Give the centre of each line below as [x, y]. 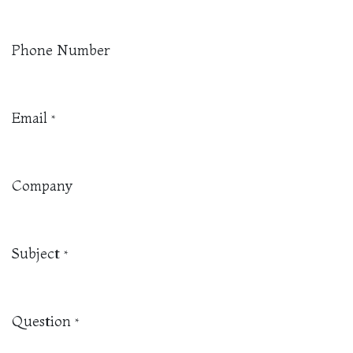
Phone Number [61, 50]
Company [42, 186]
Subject [36, 253]
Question [41, 321]
